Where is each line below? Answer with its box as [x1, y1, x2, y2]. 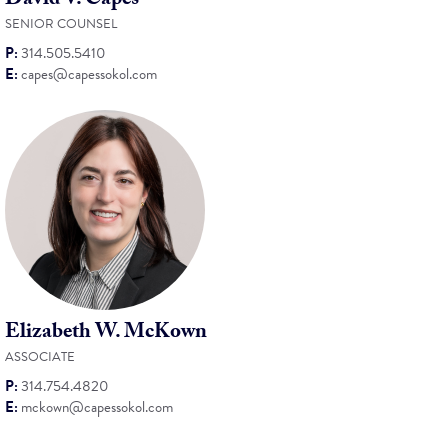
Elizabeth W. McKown [5, 316, 207, 352]
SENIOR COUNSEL [5, 14, 117, 34]
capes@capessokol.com [21, 63, 157, 85]
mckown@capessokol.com [21, 396, 173, 418]
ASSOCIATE [5, 347, 75, 367]
